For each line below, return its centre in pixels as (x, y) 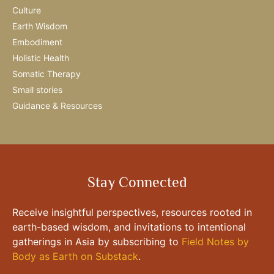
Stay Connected (137, 182)
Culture (27, 10)
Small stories (37, 89)
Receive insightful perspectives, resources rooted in (132, 212)
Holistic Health (41, 57)
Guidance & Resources (57, 105)
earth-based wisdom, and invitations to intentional (129, 227)
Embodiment (37, 42)
